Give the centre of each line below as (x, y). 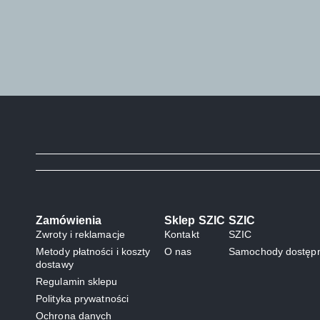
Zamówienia (69, 221)
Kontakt (182, 235)
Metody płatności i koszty (93, 252)
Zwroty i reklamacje (80, 235)
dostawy (55, 265)
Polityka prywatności (82, 299)
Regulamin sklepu (77, 282)
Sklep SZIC (195, 221)
